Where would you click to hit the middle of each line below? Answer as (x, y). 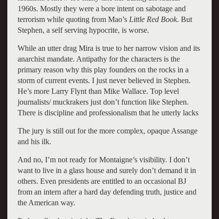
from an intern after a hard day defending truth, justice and (107, 192)
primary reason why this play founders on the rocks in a (103, 69)
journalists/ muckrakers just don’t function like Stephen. (103, 102)
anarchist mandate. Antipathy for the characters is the (99, 59)
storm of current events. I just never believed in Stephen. (104, 80)
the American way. (46, 202)
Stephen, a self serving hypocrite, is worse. (83, 30)
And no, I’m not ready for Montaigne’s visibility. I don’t (103, 159)
